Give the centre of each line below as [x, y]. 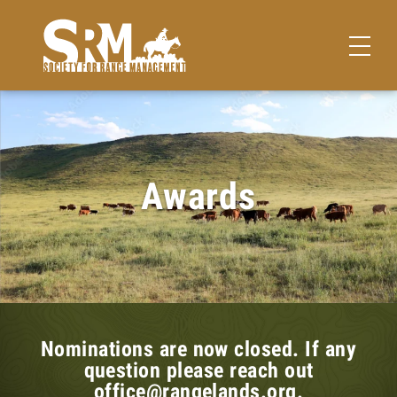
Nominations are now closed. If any [198, 349]
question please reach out [198, 370]
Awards [198, 196]
